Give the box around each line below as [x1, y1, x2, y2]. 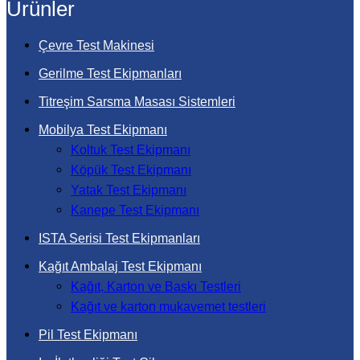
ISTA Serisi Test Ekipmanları [39, 231, 200, 245]
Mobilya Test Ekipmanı [39, 123, 167, 137]
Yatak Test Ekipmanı [71, 183, 186, 197]
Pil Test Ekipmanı [39, 328, 137, 342]
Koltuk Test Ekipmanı [71, 143, 190, 157]
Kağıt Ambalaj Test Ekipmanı [39, 260, 202, 273]
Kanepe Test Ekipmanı [71, 203, 199, 217]
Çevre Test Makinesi [39, 39, 154, 52]
